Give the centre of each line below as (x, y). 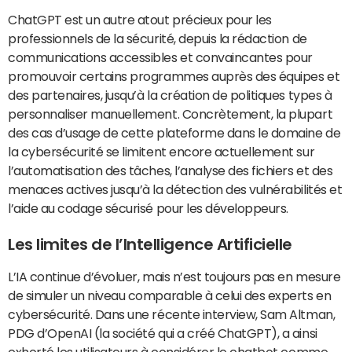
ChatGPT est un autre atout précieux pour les (140, 20)
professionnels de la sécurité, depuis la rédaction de (158, 38)
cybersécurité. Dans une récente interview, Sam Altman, (172, 314)
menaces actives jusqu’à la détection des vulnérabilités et (175, 189)
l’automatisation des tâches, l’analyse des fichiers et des (170, 170)
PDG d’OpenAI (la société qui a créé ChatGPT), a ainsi (163, 333)
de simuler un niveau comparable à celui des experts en (170, 295)
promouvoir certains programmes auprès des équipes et (174, 76)
